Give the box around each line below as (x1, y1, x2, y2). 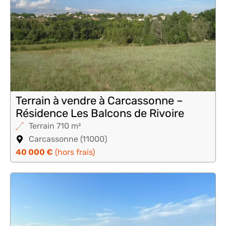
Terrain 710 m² (29, 121, 81, 131)
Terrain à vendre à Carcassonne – (16, 94, 183, 107)
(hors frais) (53, 147, 95, 157)
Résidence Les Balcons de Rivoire (16, 106, 184, 120)
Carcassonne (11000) (29, 134, 107, 144)
